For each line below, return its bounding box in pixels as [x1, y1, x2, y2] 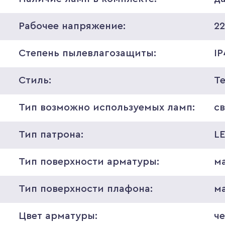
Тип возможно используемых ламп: [18, 102, 195, 113]
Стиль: [18, 75, 51, 85]
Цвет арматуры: [18, 211, 97, 221]
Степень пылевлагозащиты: [18, 48, 156, 58]
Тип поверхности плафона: [18, 184, 153, 194]
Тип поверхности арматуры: [18, 157, 159, 167]
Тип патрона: [18, 130, 83, 140]
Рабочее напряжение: [18, 21, 126, 31]
